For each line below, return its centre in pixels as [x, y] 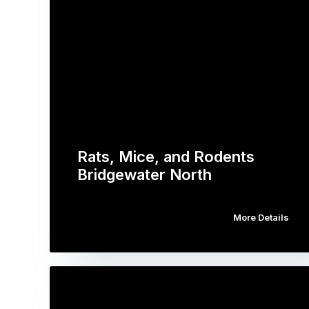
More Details [261, 217]
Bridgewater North [144, 174]
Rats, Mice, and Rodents [166, 156]
